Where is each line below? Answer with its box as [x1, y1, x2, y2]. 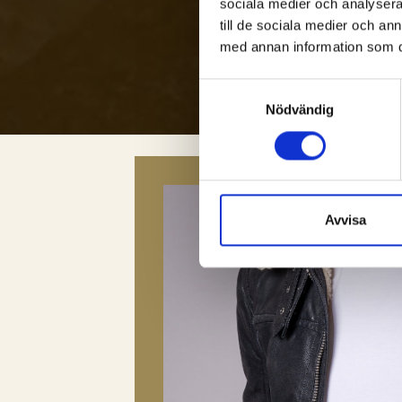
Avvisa [324, 212, 366, 228]
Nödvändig [265, 101, 335, 118]
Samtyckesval [198, 81, 284, 97]
